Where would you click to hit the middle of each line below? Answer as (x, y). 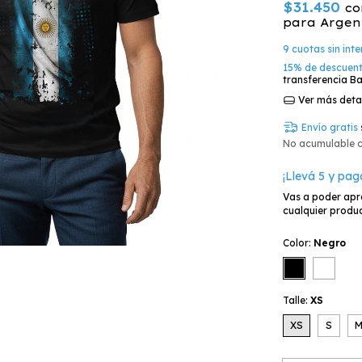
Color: (298, 242)
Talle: (297, 300)
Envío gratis (329, 127)
